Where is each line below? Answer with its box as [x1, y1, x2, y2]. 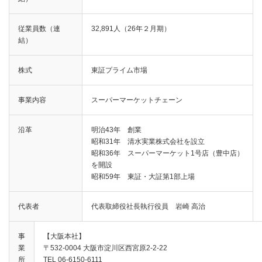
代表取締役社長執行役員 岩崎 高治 [91, 202, 205, 211]
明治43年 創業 [91, 125, 142, 134]
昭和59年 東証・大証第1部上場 [91, 172, 195, 181]
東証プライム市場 [91, 65, 147, 74]
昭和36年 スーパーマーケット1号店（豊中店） [91, 149, 244, 157]
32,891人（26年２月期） [91, 24, 171, 33]
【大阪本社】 [43, 232, 85, 240]
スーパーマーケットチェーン [91, 95, 182, 104]
